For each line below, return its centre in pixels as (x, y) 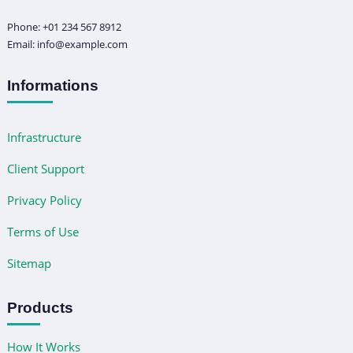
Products (40, 308)
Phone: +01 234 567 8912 (64, 27)
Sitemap (29, 264)
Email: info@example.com (67, 45)
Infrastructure (44, 137)
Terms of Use (43, 232)
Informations (52, 86)
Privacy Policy (44, 201)
